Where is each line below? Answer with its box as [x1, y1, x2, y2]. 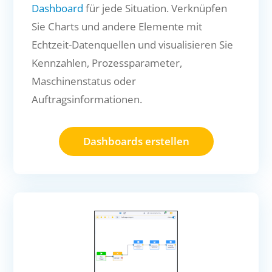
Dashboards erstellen [83, 134, 189, 149]
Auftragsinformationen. [32, 92, 143, 107]
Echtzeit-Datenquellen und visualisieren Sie [32, 38, 234, 52]
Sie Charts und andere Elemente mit [32, 19, 203, 34]
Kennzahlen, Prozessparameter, [32, 56, 183, 70]
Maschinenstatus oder [32, 74, 137, 89]
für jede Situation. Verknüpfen [83, 1, 228, 16]
